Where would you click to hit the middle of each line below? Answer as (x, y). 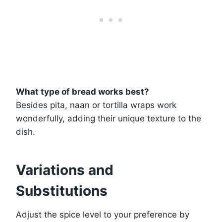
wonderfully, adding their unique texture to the (109, 119)
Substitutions (62, 191)
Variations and (65, 170)
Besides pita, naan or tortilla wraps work (96, 105)
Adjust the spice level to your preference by (103, 215)
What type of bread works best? (83, 92)
